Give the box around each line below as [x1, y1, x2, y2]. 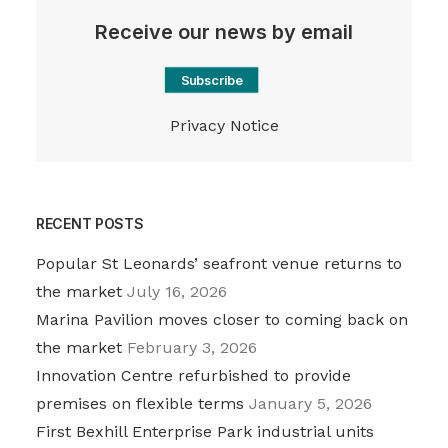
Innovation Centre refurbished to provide [36, 366, 351, 385]
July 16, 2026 [127, 282, 227, 301]
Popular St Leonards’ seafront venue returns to [36, 254, 402, 273]
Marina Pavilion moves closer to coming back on [36, 310, 408, 329]
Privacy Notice [169, 116, 279, 135]
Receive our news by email [95, 20, 353, 44]
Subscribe [181, 72, 243, 88]
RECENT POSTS [36, 215, 144, 232]
